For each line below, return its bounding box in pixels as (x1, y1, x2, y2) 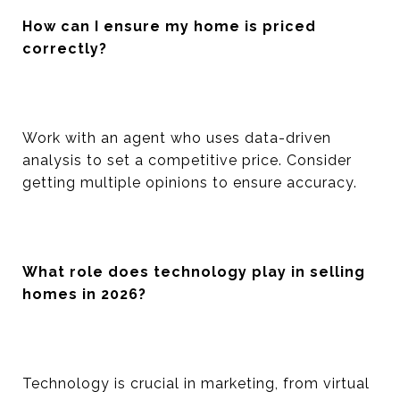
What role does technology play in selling (22, 263, 365, 280)
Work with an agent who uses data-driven (22, 129, 331, 146)
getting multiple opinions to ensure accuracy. (22, 174, 357, 191)
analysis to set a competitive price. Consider (22, 152, 352, 169)
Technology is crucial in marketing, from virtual (22, 375, 370, 392)
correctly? (22, 40, 107, 57)
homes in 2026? (22, 286, 146, 303)
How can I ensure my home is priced (22, 18, 316, 35)
